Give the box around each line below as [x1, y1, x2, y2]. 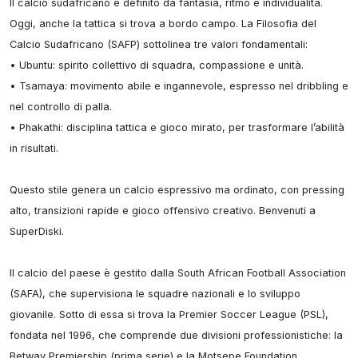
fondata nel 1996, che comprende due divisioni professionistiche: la [10, 329, 343, 341]
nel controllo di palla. [10, 101, 112, 113]
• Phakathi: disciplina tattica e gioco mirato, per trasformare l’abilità [10, 121, 344, 133]
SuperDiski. [10, 225, 64, 237]
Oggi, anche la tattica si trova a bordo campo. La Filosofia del [10, 18, 316, 30]
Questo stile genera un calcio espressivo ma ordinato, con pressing [10, 184, 344, 196]
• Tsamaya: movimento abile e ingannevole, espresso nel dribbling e [10, 80, 348, 92]
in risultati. [10, 142, 58, 154]
